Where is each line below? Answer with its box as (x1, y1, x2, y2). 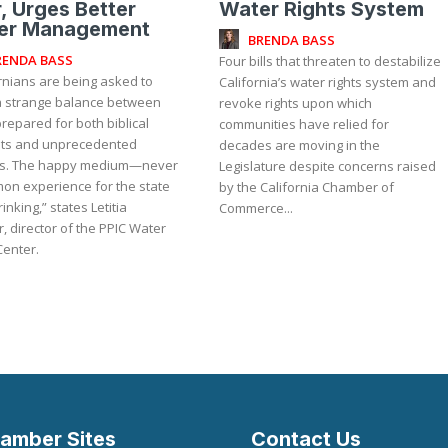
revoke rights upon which (219, 93, 373, 112)
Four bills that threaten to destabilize (219, 51, 442, 70)
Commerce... (219, 198, 294, 217)
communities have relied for (219, 114, 390, 133)
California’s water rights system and (219, 72, 437, 91)
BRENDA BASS (248, 31, 336, 50)
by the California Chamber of (219, 177, 395, 196)
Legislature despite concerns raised (219, 156, 437, 175)
